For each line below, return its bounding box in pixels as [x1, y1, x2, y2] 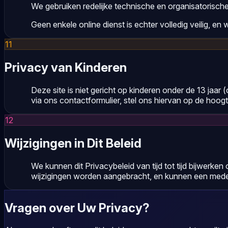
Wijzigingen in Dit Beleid [5, 135, 141, 151]
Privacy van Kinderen [5, 60, 127, 75]
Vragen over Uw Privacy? [5, 200, 150, 215]
